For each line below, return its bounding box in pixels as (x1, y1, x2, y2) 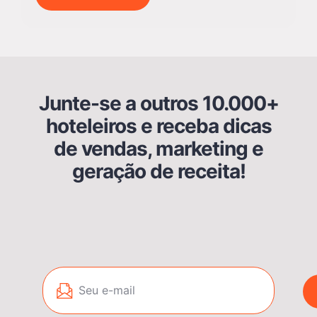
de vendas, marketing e (54, 137, 263, 161)
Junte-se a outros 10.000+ (38, 91, 279, 116)
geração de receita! (71, 159, 246, 184)
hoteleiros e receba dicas (45, 114, 272, 139)
